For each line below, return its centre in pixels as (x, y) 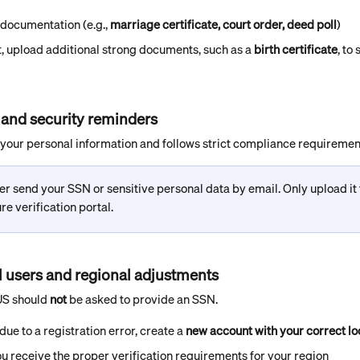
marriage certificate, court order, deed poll (223, 24)
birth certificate (296, 49)
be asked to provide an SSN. (142, 299)
